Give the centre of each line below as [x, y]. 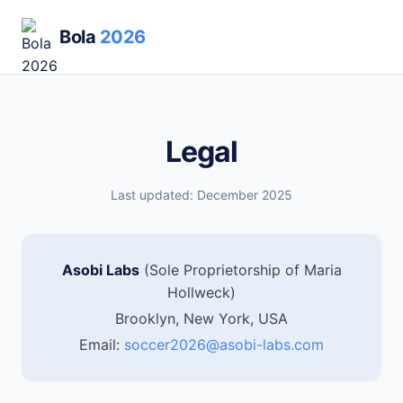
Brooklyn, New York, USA [201, 318]
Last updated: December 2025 [201, 195]
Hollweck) [201, 292]
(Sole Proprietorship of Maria [240, 270]
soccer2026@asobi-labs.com [224, 345]
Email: [102, 345]
